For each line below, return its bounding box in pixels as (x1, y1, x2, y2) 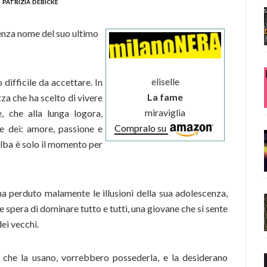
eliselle (151, 76, 179, 88)
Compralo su (114, 122, 169, 134)
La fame (147, 91, 184, 103)
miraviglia (145, 107, 186, 119)
